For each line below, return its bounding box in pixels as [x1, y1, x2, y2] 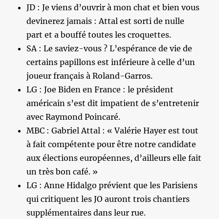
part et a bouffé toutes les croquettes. [26, 30, 172, 40]
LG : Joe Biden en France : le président [26, 85, 174, 94]
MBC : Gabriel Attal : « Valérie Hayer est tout [26, 126, 199, 135]
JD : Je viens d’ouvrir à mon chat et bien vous [26, 2, 200, 12]
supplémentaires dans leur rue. [26, 208, 146, 218]
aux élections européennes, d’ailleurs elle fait [26, 153, 202, 163]
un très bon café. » [26, 167, 98, 176]
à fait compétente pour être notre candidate [26, 139, 197, 149]
